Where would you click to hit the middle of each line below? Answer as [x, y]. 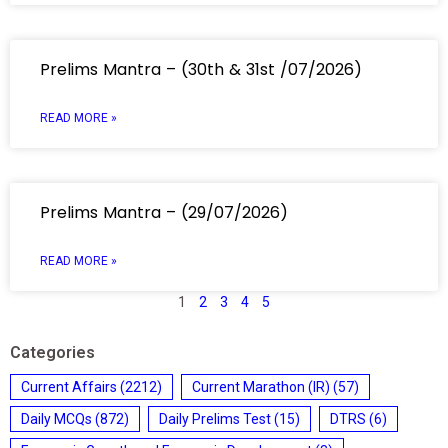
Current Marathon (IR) [261, 387]
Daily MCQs [56, 419]
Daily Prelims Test [215, 419]
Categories [52, 352]
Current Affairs [69, 387]
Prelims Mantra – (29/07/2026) [164, 212]
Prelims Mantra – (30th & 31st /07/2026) [201, 69]
